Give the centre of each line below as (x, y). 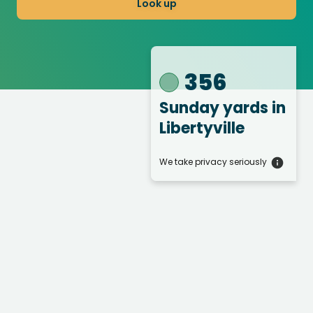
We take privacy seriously (213, 162)
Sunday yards (216, 108)
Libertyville (202, 129)
